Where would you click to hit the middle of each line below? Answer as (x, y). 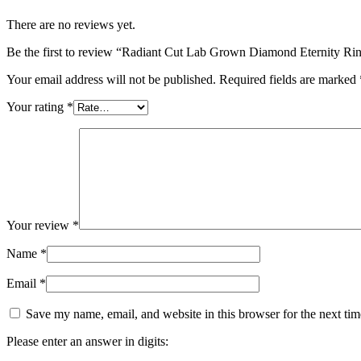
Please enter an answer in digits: (87, 341)
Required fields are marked (289, 79)
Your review (39, 225)
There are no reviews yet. (71, 24)
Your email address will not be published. (111, 79)
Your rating (37, 106)
